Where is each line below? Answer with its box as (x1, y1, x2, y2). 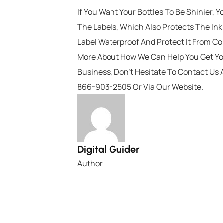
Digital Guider (77, 143, 140, 155)
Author (77, 158, 103, 169)
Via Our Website (143, 81, 201, 92)
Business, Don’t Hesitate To (77, 66, 178, 77)
